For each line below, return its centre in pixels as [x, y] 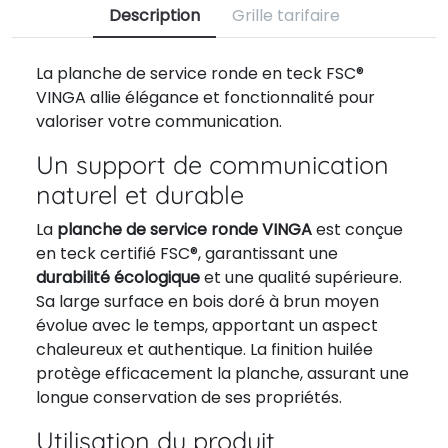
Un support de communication [212, 164]
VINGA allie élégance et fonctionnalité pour [205, 97]
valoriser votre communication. [159, 121]
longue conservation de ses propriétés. [189, 397]
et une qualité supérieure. [301, 277]
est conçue [357, 229]
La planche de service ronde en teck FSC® [200, 73]
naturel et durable [140, 194]
